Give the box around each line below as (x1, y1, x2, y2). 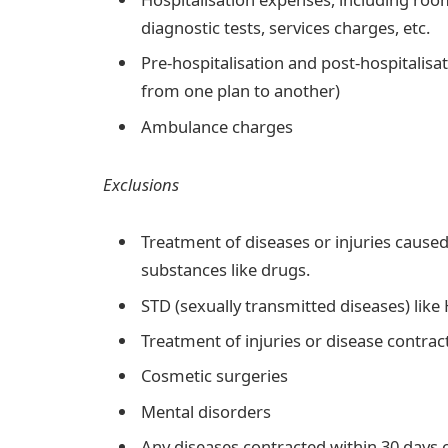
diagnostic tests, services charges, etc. (141, 16, 434, 40)
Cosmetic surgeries (141, 364, 288, 388)
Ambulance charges (141, 114, 293, 138)
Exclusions (103, 172, 179, 196)
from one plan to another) (141, 79, 340, 103)
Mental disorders (141, 399, 271, 423)
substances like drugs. (141, 258, 310, 282)
